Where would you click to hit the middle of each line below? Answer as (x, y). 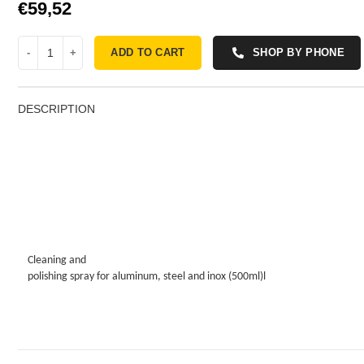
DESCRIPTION (57, 109)
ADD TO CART (148, 52)
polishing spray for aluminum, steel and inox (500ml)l (147, 277)
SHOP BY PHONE (298, 52)
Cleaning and (57, 260)
